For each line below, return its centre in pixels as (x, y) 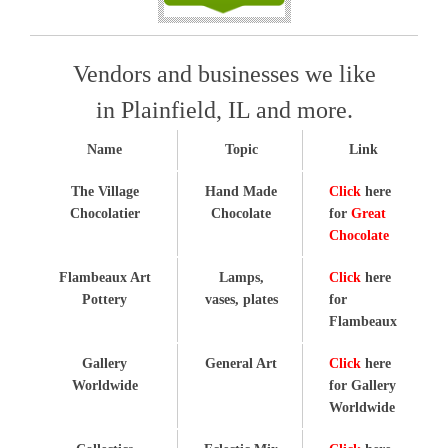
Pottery (104, 299)
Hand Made (241, 191)
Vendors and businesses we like (224, 73)
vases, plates (241, 299)
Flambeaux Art (104, 277)
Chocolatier (104, 213)
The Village (104, 191)
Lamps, (241, 277)
